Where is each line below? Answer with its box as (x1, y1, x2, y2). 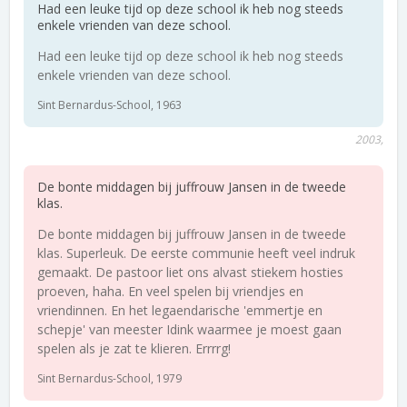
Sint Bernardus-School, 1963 (37, 97, 182, 113)
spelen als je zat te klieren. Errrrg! (37, 340, 231, 357)
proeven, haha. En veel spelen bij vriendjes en (37, 283, 303, 300)
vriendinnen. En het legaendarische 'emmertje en (37, 302, 323, 319)
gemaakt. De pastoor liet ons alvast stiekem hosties (37, 263, 343, 281)
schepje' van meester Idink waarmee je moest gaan (37, 321, 342, 338)
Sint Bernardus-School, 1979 (37, 371, 182, 386)
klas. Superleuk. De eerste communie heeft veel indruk (37, 244, 355, 262)
